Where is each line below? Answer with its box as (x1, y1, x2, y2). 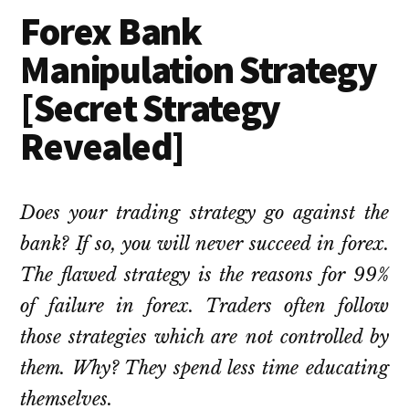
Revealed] (20, 122, 185, 171)
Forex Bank (20, 7, 202, 56)
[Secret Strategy (20, 84, 281, 132)
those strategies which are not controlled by (20, 326, 389, 349)
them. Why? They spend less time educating (20, 357, 389, 380)
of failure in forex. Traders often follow (20, 295, 389, 318)
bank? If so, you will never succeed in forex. (20, 233, 389, 256)
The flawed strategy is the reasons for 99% (20, 264, 389, 287)
